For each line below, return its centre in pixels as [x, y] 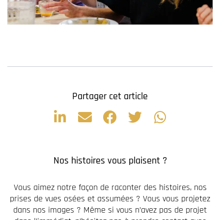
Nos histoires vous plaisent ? [110, 160]
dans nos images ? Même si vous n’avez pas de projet [110, 210]
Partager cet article [110, 96]
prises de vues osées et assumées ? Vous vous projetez [110, 198]
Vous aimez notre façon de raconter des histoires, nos [110, 187]
